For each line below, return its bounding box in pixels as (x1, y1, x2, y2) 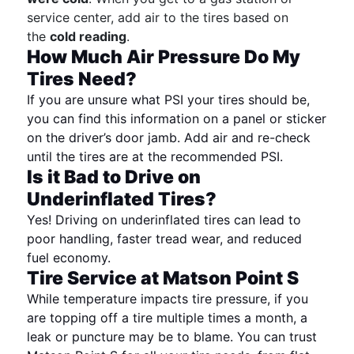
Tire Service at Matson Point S (27, 266, 299, 289)
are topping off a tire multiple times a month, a (27, 309, 308, 326)
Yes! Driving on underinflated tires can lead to (27, 211, 302, 228)
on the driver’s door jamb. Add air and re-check (27, 129, 311, 145)
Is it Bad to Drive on (27, 165, 201, 188)
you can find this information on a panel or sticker (27, 110, 327, 126)
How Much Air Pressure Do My (27, 45, 301, 68)
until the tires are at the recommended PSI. (27, 148, 284, 164)
